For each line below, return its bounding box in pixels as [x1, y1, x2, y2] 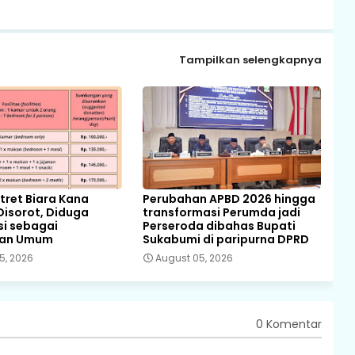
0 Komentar [255, 316, 322, 333]
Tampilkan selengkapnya [178, 52, 322, 68]
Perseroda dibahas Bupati [142, 217, 296, 234]
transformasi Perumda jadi [142, 204, 300, 220]
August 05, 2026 [155, 250, 233, 265]
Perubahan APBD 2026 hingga [142, 190, 315, 207]
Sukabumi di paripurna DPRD [142, 231, 309, 247]
